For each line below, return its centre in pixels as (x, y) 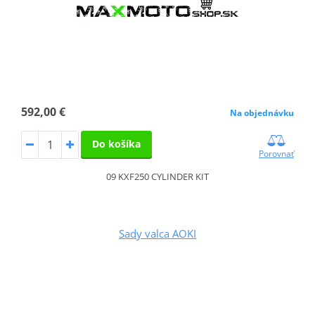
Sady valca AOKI (157, 233)
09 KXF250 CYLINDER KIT (157, 176)
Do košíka (116, 144)
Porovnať (277, 153)
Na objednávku (262, 113)
